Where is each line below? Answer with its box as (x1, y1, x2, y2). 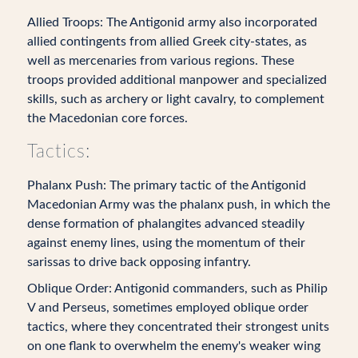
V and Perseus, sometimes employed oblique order (26, 300, 308, 314)
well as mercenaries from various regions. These (26, 54, 294, 67)
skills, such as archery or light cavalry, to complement (26, 92, 324, 105)
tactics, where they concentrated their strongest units (26, 320, 329, 333)
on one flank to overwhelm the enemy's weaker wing (26, 339, 320, 352)
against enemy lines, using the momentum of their (26, 236, 305, 249)
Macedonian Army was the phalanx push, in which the (26, 197, 330, 211)
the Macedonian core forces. (26, 111, 188, 125)
